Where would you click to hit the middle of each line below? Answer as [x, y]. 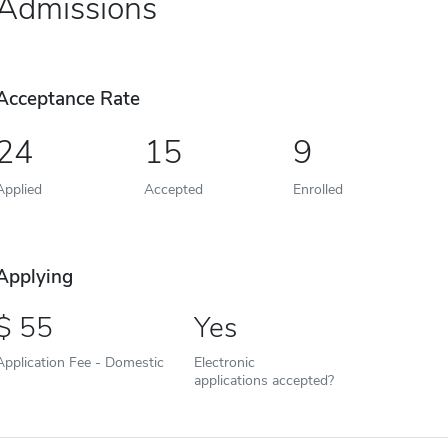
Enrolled [317, 189]
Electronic [224, 362]
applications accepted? [263, 380]
